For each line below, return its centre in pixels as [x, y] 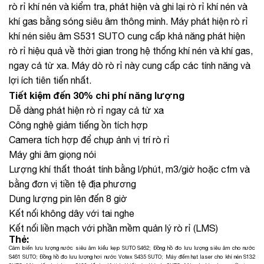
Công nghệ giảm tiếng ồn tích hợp [78, 125]
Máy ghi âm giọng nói [52, 155]
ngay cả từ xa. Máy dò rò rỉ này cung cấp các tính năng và [130, 66]
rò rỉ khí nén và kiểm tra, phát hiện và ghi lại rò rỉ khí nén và [128, 7]
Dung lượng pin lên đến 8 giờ [68, 199]
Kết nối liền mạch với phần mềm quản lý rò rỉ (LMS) [113, 228]
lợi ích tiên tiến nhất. [50, 80]
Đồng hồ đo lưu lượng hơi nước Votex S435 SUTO [101, 257]
